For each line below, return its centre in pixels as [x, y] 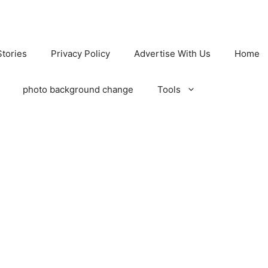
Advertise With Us [172, 54]
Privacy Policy [80, 54]
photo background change [78, 89]
